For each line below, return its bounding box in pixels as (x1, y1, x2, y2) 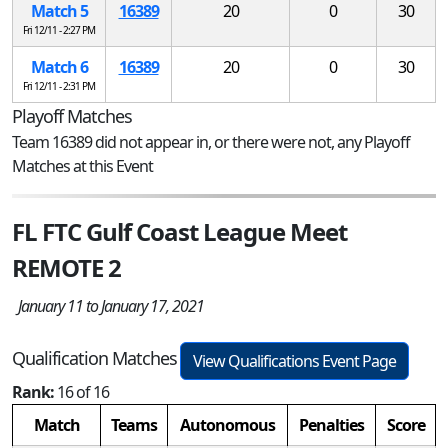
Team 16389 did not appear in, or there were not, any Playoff (12, 130, 410, 153)
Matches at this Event (12, 154, 153, 177)
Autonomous (180, 413, 275, 436)
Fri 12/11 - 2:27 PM (23, 22, 95, 37)
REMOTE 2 (12, 250, 121, 284)
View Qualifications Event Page (193, 349, 396, 372)
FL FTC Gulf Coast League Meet (12, 214, 347, 248)
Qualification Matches (12, 346, 177, 371)
